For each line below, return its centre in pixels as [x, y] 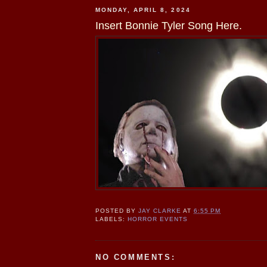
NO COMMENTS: [136, 257]
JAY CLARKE [160, 211]
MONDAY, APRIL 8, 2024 [143, 10]
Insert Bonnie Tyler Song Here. [169, 25]
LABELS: [112, 219]
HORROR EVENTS [158, 219]
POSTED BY [117, 211]
